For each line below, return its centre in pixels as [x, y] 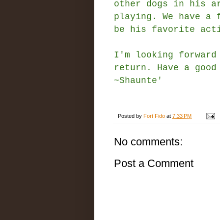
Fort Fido [154, 116]
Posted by [131, 116]
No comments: [148, 141]
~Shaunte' [138, 80]
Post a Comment [154, 163]
